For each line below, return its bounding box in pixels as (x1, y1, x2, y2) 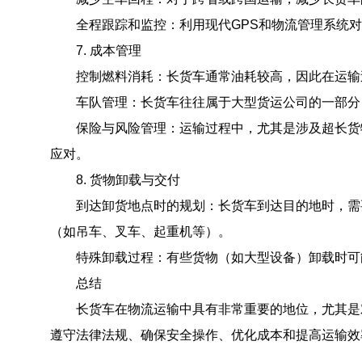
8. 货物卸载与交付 (50, 173, 180, 187)
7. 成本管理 (50, 44, 141, 57)
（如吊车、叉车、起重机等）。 (50, 225, 231, 238)
